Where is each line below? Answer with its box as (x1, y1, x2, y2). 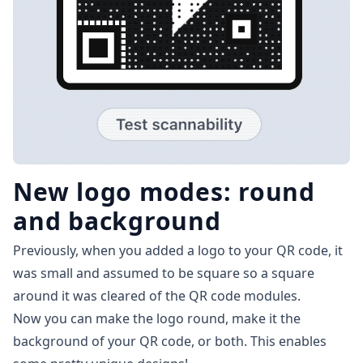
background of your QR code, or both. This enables (13, 331, 327, 350)
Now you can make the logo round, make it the (13, 309, 301, 327)
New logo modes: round (13, 174, 315, 208)
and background (13, 203, 221, 237)
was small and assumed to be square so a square (13, 263, 314, 282)
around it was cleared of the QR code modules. (13, 286, 301, 305)
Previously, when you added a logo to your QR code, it (13, 241, 343, 259)
